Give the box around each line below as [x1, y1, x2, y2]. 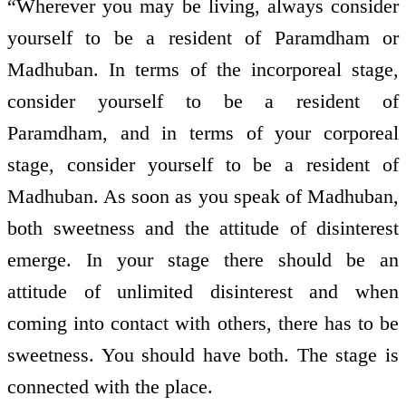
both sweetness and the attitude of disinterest [7, 217, 399, 240]
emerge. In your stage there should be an [7, 248, 399, 272]
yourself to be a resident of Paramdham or [7, 26, 399, 50]
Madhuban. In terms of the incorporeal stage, [7, 58, 399, 82]
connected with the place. [7, 375, 213, 399]
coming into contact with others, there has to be [7, 312, 399, 335]
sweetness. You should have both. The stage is [7, 343, 399, 367]
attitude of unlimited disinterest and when [7, 280, 399, 304]
